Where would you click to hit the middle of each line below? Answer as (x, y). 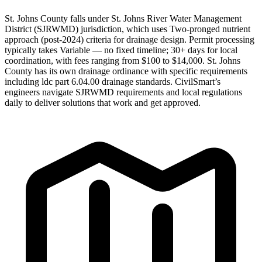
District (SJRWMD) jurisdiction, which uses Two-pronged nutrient (127, 29)
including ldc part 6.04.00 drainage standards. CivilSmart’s (113, 81)
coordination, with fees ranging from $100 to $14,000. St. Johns (123, 60)
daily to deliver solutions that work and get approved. (103, 102)
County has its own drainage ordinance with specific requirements (126, 71)
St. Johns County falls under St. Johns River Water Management (123, 18)
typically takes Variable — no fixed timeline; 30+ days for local (121, 50)
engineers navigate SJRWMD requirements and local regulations (123, 92)
